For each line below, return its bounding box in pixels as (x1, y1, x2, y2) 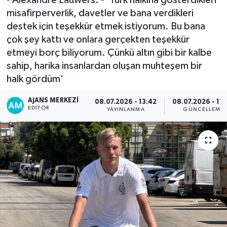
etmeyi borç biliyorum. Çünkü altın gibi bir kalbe (6, 47, 212, 58)
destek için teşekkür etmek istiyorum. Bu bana (6, 21, 205, 31)
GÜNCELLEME (183, 106, 224, 112)
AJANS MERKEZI (28, 97, 79, 104)
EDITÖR (28, 105, 49, 111)
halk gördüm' (6, 73, 63, 84)
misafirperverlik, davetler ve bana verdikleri (6, 8, 194, 18)
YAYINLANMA (106, 106, 145, 112)
